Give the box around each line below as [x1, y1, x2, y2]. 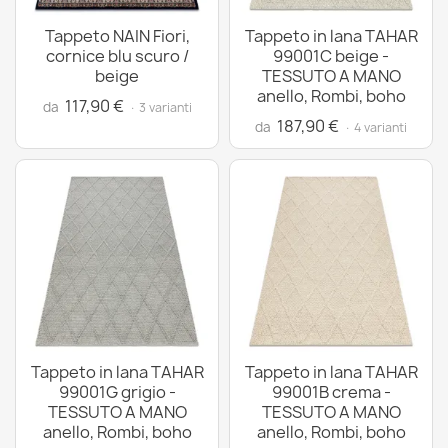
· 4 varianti [344, 119, 407, 136]
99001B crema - [271, 381, 391, 403]
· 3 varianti [128, 99, 192, 116]
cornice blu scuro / [45, 45, 189, 67]
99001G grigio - [58, 381, 176, 403]
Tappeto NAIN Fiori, [44, 25, 190, 47]
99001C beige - [273, 45, 389, 67]
